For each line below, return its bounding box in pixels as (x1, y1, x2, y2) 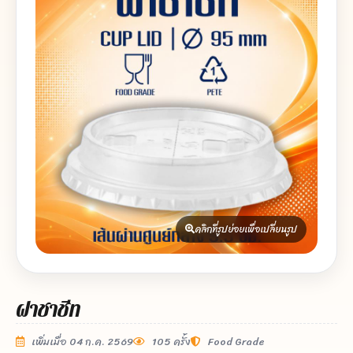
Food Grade (206, 333, 265, 351)
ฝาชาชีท (16, 295, 80, 326)
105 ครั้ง (150, 333, 191, 351)
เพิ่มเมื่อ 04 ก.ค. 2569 (29, 333, 133, 351)
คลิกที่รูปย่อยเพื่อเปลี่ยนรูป (195, 221, 297, 239)
